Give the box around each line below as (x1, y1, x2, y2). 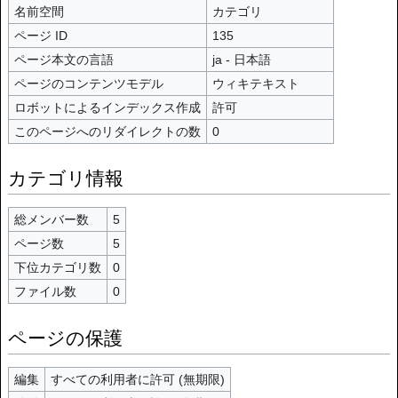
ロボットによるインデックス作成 (13, 100, 201, 115)
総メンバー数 (13, 212, 89, 227)
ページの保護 (8, 327, 123, 348)
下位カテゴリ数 (13, 260, 101, 275)
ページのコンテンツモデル (13, 76, 163, 92)
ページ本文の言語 (13, 52, 114, 68)
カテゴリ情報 (8, 167, 123, 188)
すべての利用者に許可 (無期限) (50, 372, 225, 387)
